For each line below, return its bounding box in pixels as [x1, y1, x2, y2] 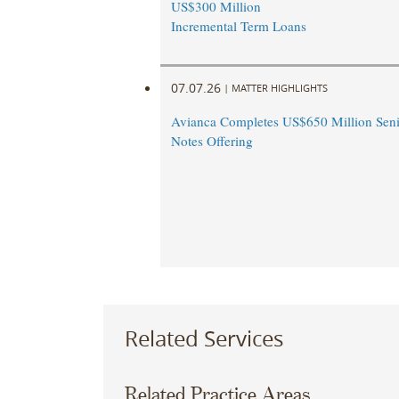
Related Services [124, 323, 283, 353]
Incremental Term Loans [170, 17, 306, 36]
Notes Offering [170, 132, 253, 151]
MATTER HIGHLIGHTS [231, 80, 328, 94]
